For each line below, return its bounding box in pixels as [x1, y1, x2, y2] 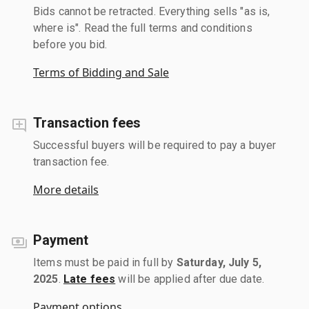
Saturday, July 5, [176, 255, 262, 269]
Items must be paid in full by [33, 255, 177, 269]
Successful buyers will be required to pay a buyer [33, 138, 277, 152]
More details [33, 181, 99, 197]
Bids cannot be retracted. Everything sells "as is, [33, 4, 270, 18]
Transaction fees [33, 114, 141, 131]
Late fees [63, 272, 116, 286]
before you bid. [33, 37, 108, 51]
